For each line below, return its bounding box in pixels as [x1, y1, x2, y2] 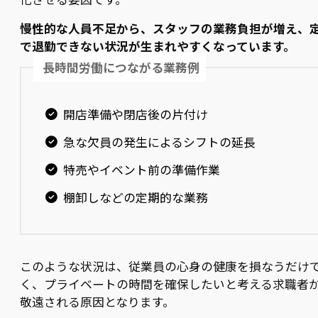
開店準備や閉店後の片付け [62, 106, 208, 124]
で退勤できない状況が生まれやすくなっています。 [20, 37, 295, 55]
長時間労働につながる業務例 [43, 58, 200, 76]
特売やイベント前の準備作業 [62, 160, 220, 178]
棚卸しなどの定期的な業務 [62, 188, 208, 206]
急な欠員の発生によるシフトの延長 [62, 133, 256, 150]
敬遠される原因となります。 [20, 292, 175, 310]
